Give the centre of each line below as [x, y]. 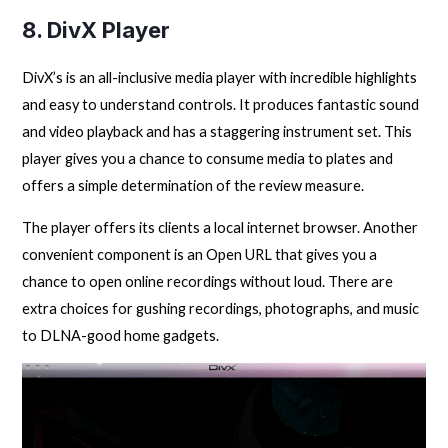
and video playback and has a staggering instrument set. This [217, 132]
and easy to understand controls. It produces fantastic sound [221, 105]
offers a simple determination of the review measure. [193, 186]
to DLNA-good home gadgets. [121, 335]
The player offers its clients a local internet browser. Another [220, 227]
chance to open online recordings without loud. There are [208, 281]
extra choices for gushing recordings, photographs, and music [221, 308]
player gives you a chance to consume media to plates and [208, 159]
